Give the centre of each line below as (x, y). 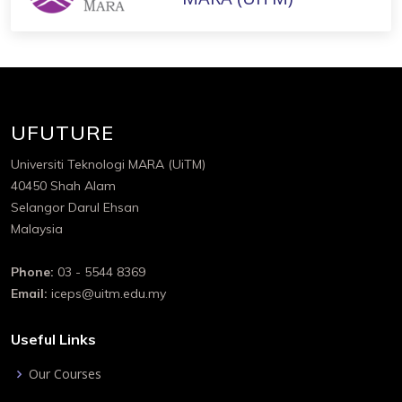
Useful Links (53, 339)
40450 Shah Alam (63, 186)
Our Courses (65, 374)
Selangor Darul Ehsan (75, 207)
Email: (29, 293)
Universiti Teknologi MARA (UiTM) (108, 164)
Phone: (32, 272)
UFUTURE (62, 133)
